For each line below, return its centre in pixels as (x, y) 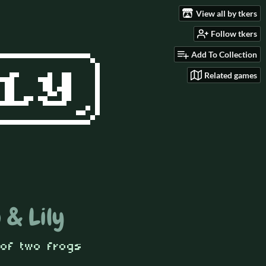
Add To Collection (224, 55)
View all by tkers (227, 13)
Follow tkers (234, 34)
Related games (231, 75)
